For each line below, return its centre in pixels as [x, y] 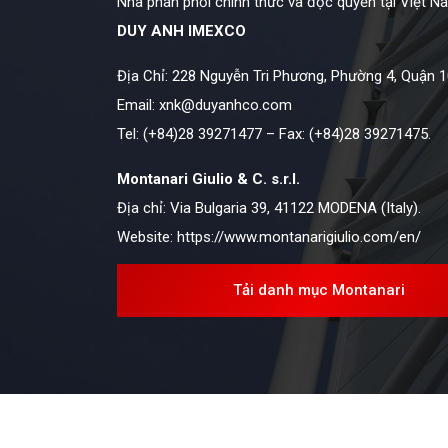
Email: [138, 105]
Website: [147, 237]
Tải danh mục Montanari [318, 290]
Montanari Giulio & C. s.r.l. [208, 179]
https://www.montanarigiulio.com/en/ [299, 237]
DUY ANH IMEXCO [181, 31]
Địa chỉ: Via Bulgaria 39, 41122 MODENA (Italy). [269, 208]
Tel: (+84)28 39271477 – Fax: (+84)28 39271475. [274, 134]
